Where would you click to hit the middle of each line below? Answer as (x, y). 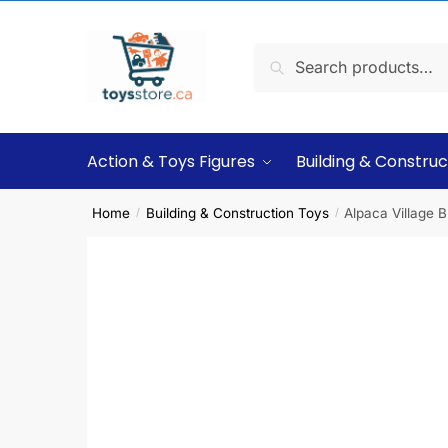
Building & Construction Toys (237, 212)
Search (285, 56)
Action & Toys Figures (171, 161)
